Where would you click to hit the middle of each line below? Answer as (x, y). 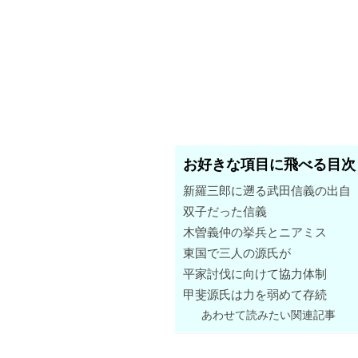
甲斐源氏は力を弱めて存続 (255, 294)
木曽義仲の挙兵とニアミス (255, 232)
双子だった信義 (225, 211)
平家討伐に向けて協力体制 (255, 273)
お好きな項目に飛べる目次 (269, 163)
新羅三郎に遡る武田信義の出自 (267, 190)
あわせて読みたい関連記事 (269, 314)
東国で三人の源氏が (237, 253)
